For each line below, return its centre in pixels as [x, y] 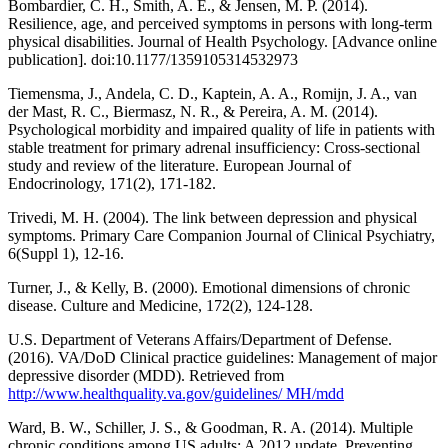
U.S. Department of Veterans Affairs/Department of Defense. [200, 340]
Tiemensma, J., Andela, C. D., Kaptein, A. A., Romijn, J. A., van [212, 94]
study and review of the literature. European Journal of [179, 166]
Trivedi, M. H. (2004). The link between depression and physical [212, 218]
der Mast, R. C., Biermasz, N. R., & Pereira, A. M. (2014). [193, 112]
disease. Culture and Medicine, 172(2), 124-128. [160, 306]
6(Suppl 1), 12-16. [66, 254]
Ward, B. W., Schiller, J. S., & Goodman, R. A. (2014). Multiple [210, 428]
